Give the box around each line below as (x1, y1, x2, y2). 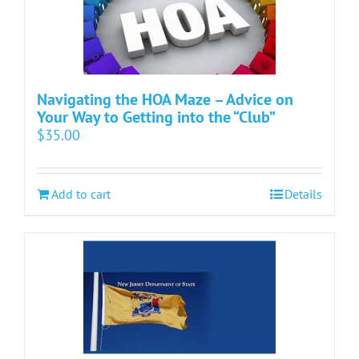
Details (284, 186, 322, 203)
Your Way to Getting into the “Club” (37, 107, 276, 128)
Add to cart (51, 186, 111, 203)
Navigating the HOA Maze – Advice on (37, 89, 293, 111)
